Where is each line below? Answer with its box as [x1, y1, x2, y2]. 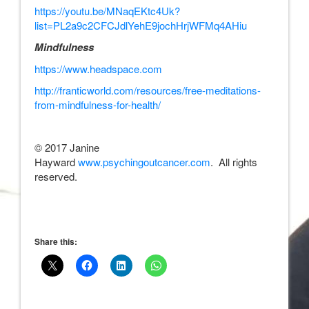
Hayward [34, 154, 78, 169]
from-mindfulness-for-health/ [34, 97, 161, 112]
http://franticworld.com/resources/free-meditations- [34, 83, 261, 97]
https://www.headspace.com [34, 61, 162, 76]
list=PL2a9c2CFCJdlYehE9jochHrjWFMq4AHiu [34, 18, 247, 32]
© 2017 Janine [34, 140, 99, 154]
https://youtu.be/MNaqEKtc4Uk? [34, 3, 180, 18]
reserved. [34, 169, 77, 183]
